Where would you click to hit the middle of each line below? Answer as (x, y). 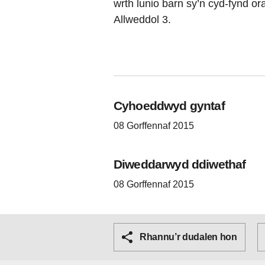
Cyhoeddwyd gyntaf (169, 106)
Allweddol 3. (142, 20)
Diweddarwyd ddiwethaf (180, 164)
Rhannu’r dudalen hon (188, 237)
